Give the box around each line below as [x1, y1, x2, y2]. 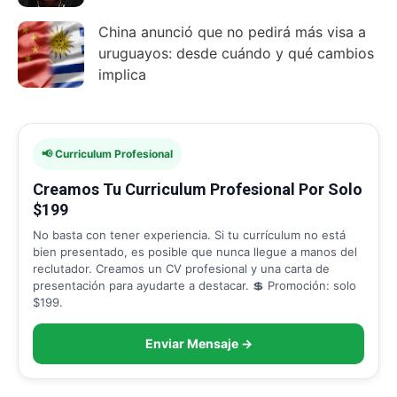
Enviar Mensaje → [144, 335, 253, 351]
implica [98, 65, 146, 83]
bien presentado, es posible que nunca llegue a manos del [33, 244, 357, 259]
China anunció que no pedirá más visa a [98, 22, 366, 41]
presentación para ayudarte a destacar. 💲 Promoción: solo [33, 277, 356, 292]
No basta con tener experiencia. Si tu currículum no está [33, 227, 346, 242]
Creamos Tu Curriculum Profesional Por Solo [33, 179, 362, 198]
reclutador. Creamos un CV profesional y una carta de [33, 261, 330, 276]
